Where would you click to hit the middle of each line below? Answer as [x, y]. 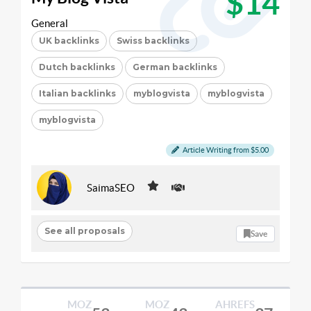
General [50, 23]
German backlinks [175, 67]
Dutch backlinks [77, 67]
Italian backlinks [77, 93]
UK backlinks [69, 41]
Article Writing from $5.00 [225, 150]
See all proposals [84, 230]
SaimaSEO [111, 187]
